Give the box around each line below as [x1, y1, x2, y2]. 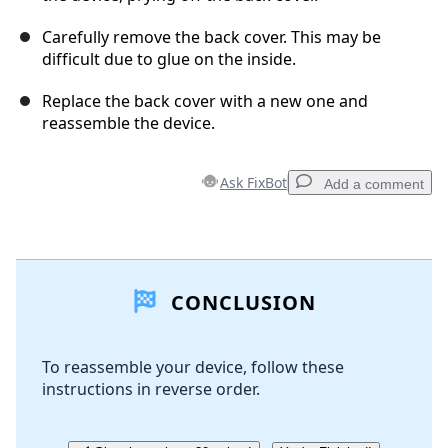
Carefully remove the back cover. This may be [42, 26, 381, 49]
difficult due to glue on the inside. [42, 48, 296, 71]
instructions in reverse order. [42, 378, 260, 401]
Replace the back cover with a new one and [42, 90, 368, 113]
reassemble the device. [42, 112, 215, 135]
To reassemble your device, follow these [42, 356, 344, 379]
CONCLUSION [164, 289, 316, 317]
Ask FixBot [220, 173, 287, 193]
